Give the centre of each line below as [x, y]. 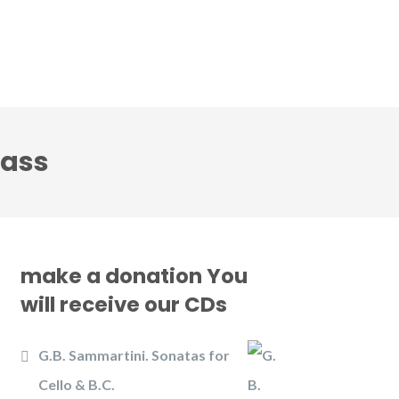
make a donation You [134, 276]
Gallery [98, 34]
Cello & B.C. [77, 384]
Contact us [208, 70]
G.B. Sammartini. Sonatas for [134, 355]
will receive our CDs [124, 305]
